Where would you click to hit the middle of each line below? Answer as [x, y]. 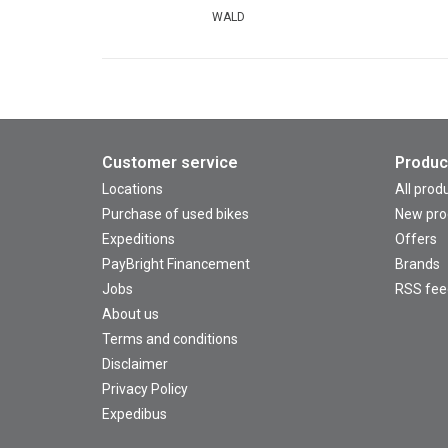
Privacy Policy [145, 388]
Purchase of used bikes [175, 213]
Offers [415, 238]
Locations [132, 188]
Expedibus [134, 413]
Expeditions [138, 238]
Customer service [170, 162]
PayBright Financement [176, 263]
